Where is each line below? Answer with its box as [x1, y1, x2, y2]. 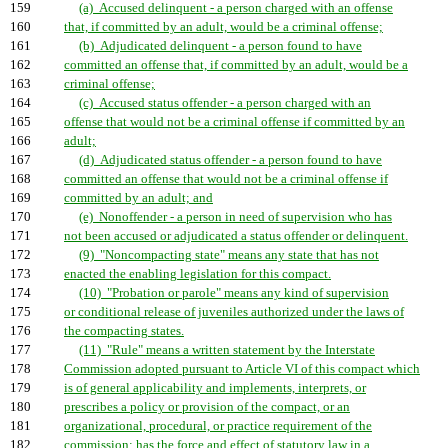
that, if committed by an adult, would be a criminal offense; [64, 20, 383, 34]
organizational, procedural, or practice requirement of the [64, 419, 372, 433]
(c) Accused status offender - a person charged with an [79, 96, 371, 110]
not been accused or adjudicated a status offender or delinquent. [64, 229, 408, 243]
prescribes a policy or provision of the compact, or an [64, 400, 350, 414]
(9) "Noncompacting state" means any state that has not [79, 248, 379, 262]
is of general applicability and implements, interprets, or [64, 381, 366, 395]
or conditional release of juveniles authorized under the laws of [64, 305, 404, 319]
